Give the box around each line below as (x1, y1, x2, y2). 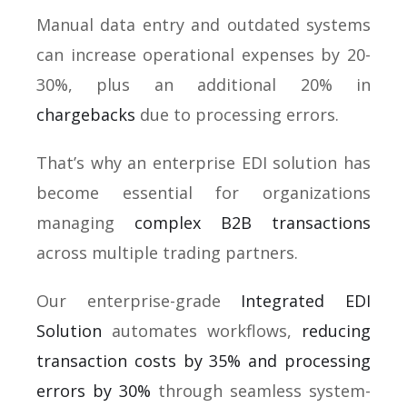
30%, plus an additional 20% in (36, 74, 371, 95)
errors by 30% (36, 380, 151, 402)
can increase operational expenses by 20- (36, 44, 371, 65)
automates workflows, (102, 320, 302, 342)
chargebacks (36, 104, 135, 125)
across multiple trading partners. (36, 242, 298, 263)
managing (36, 212, 134, 233)
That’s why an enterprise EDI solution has (36, 152, 371, 174)
